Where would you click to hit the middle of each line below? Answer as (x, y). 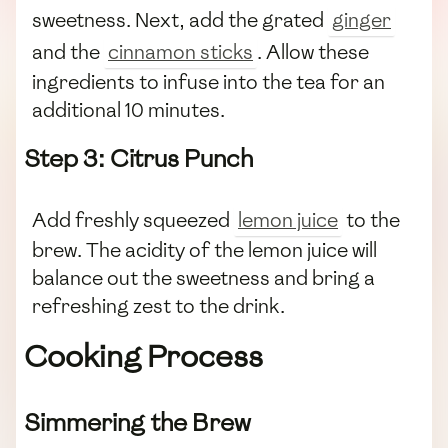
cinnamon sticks (180, 52)
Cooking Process (143, 357)
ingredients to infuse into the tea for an (208, 82)
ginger (361, 20)
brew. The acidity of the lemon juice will (204, 250)
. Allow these (313, 52)
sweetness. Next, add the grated (180, 20)
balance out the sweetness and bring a (203, 278)
